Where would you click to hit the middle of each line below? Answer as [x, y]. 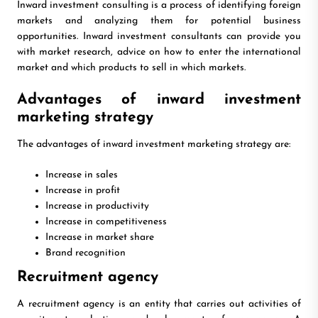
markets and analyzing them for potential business [159, 21]
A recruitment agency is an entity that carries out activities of [159, 305]
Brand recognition [86, 253]
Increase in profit [83, 191]
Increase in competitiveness [106, 222]
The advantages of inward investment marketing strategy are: [154, 145]
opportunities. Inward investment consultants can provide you [159, 37]
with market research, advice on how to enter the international [159, 53]
